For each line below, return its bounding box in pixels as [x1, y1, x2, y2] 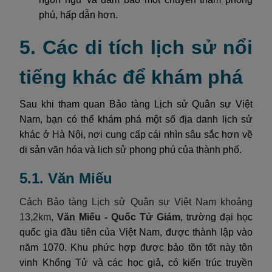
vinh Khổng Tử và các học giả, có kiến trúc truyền [19, 257, 253, 268]
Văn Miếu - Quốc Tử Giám [57, 211, 180, 222]
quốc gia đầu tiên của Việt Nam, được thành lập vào [19, 226, 253, 237]
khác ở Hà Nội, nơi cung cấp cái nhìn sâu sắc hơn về [19, 129, 253, 140]
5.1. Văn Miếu [19, 169, 112, 186]
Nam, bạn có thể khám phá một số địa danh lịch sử [19, 114, 253, 124]
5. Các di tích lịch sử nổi [19, 36, 253, 58]
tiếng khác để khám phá [19, 66, 243, 88]
